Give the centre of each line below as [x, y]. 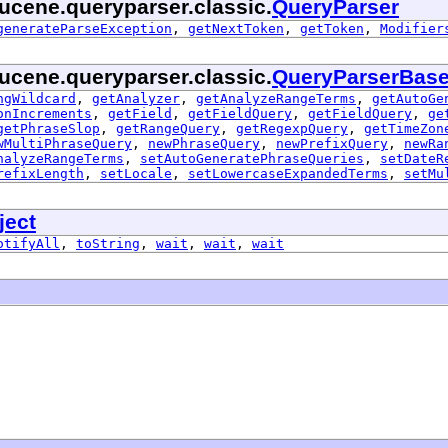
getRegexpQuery [292, 128]
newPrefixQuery [332, 143]
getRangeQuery [168, 128]
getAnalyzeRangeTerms [276, 98]
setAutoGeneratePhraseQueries [252, 158]
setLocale [136, 173]
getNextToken [236, 28]
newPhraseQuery [204, 143]
